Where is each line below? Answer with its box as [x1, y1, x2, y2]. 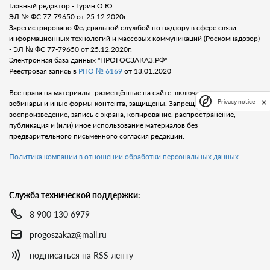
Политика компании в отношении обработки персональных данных [9, 152, 239, 161]
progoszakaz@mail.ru [30, 229, 107, 240]
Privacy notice [218, 98, 255, 105]
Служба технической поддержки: [9, 190, 140, 200]
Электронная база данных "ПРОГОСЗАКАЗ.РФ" [9, 55, 167, 64]
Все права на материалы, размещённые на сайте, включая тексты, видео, [9, 88, 253, 97]
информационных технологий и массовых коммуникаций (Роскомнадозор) [9, 34, 260, 43]
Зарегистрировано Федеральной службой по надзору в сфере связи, [9, 23, 238, 32]
